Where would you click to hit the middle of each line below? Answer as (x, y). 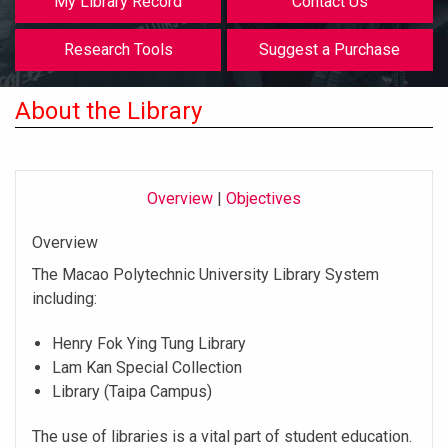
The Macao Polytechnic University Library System (205, 275)
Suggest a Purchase (330, 49)
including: (64, 299)
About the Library (108, 110)
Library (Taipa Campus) (132, 392)
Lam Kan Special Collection (147, 368)
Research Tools (118, 49)
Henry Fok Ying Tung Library (149, 344)
